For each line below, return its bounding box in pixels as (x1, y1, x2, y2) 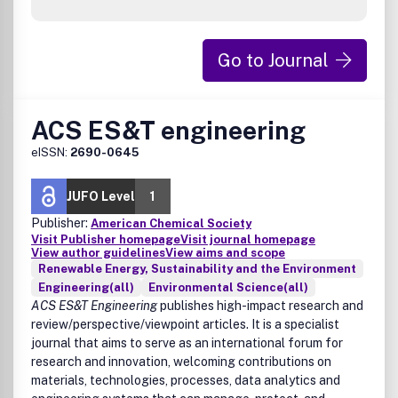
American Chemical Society (91, 217, 251, 230)
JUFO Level (67, 189, 135, 203)
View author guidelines (31, 246, 165, 259)
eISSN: (31, 146, 70, 159)
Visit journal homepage (180, 233, 315, 246)
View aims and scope (165, 246, 285, 259)
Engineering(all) (38, 281, 134, 294)
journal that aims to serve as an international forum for (31, 336, 343, 350)
